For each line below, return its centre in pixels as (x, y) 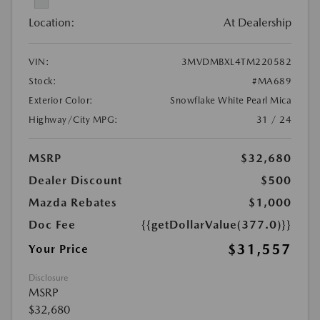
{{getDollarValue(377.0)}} (216, 224)
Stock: (42, 81)
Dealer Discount (75, 180)
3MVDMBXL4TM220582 (236, 61)
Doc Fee (52, 224)
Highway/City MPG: (74, 119)
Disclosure (48, 277)
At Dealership (257, 22)
